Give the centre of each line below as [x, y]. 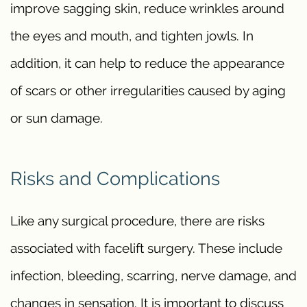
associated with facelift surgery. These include [146, 248]
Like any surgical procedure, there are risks [137, 221]
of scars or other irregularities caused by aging [148, 90]
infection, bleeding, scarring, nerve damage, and [153, 276]
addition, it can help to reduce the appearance [147, 63]
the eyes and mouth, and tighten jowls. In [132, 35]
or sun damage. [57, 118]
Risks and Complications [115, 178]
